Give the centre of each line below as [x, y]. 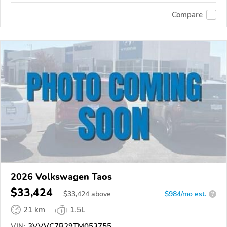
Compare [187, 14]
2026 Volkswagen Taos [61, 177]
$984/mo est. [185, 194]
